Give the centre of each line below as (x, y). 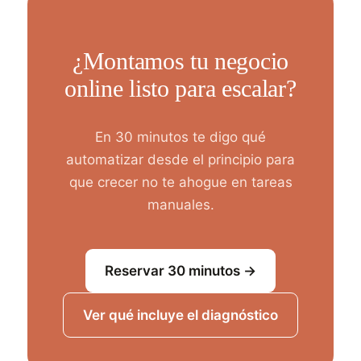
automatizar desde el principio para (180, 160)
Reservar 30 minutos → (180, 271)
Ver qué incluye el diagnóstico (180, 315)
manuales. (180, 205)
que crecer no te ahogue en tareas (180, 182)
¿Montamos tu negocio (180, 61)
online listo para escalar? (180, 88)
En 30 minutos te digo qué (180, 137)
